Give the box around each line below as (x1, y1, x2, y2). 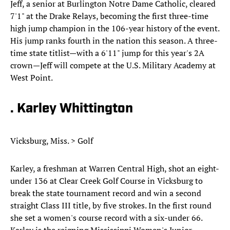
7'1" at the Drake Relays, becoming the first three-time (10, 10, 208, 22)
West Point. (10, 72, 53, 84)
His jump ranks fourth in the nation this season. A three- (10, 35, 218, 47)
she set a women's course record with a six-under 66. (10, 212, 202, 224)
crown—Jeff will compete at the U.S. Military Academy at (10, 60, 216, 71)
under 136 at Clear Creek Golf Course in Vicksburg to (10, 175, 203, 187)
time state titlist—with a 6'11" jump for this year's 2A (10, 47, 204, 59)
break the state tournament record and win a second (10, 187, 201, 199)
